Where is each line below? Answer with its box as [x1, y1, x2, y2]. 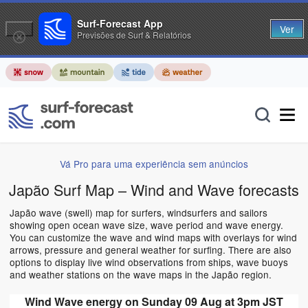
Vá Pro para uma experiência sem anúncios [60, 157, 248, 171]
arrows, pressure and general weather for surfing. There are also [10, 243, 291, 257]
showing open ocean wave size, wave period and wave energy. [10, 218, 283, 232]
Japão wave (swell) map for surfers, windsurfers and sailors [10, 206, 267, 220]
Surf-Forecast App [77, 16, 163, 30]
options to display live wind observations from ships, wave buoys [10, 255, 288, 269]
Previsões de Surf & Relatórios [77, 29, 191, 41]
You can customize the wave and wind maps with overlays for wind [10, 230, 297, 245]
